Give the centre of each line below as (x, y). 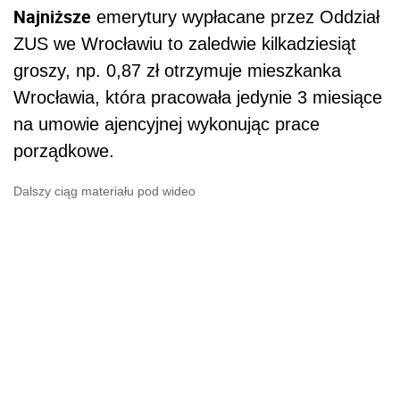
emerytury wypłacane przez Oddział (235, 17)
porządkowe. (64, 151)
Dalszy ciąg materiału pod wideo (104, 192)
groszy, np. (60, 71)
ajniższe (58, 17)
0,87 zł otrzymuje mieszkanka (224, 71)
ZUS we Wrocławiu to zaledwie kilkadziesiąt (185, 44)
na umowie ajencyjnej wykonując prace (167, 125)
